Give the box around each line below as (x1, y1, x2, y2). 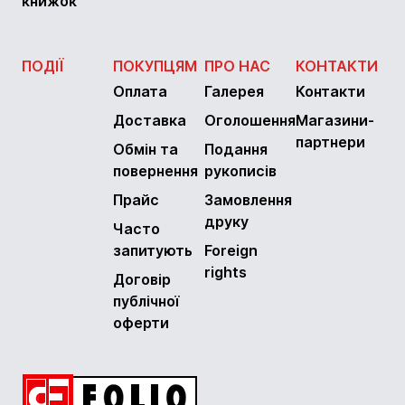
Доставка (113, 111, 186, 130)
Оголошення (204, 111, 296, 130)
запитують (113, 241, 193, 260)
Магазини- (296, 111, 374, 130)
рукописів (204, 162, 277, 181)
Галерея (204, 82, 264, 101)
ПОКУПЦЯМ (113, 57, 197, 76)
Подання (204, 140, 268, 159)
